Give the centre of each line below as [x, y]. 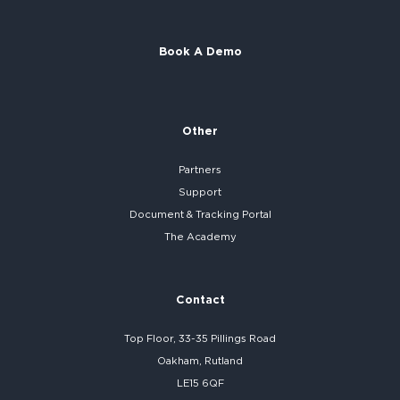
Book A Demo [200, 51]
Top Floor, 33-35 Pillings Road [200, 338]
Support [200, 192]
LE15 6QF [200, 383]
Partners [200, 170]
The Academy [200, 237]
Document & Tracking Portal [200, 214]
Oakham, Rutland [200, 361]
